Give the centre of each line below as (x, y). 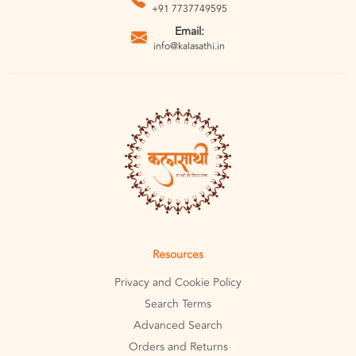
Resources (178, 255)
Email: (189, 32)
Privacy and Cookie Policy (178, 283)
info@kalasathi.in (189, 47)
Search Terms (178, 304)
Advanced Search (178, 326)
